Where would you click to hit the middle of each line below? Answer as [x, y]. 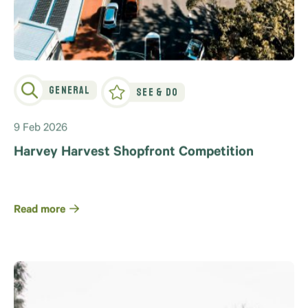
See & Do [157, 97]
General [69, 95]
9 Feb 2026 [41, 133]
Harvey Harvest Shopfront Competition [134, 158]
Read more [40, 215]
